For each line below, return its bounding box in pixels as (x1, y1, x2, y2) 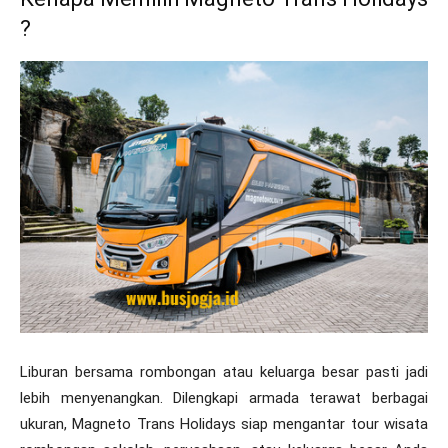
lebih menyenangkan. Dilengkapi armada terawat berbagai (20, 388, 428, 407)
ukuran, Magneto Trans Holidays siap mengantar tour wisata (20, 414, 428, 433)
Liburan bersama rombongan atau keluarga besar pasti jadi (20, 362, 428, 381)
